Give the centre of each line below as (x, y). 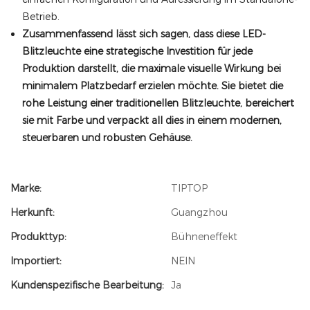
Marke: (26, 188)
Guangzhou (199, 212)
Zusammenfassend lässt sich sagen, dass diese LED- (144, 34)
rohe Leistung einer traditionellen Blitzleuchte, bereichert (158, 103)
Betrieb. (40, 17)
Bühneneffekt (204, 237)
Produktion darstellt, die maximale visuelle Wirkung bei (151, 69)
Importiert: (36, 261)
